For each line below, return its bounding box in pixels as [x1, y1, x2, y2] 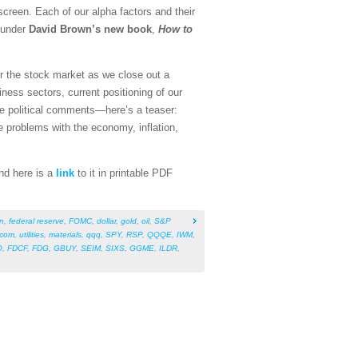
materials [49, 229, 82, 239]
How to [158, 22, 193, 35]
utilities [19, 229, 44, 239]
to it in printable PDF [74, 166, 173, 179]
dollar [97, 216, 116, 225]
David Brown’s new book [29, 22, 152, 35]
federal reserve [9, 216, 64, 225]
